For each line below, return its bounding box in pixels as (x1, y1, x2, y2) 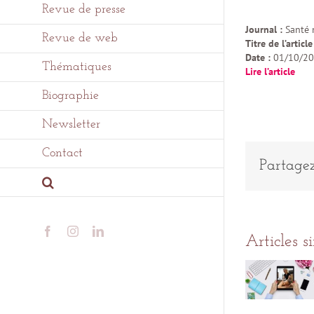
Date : (245, 51, 273, 64)
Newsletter (42, 118, 100, 131)
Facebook (53, 225, 96, 236)
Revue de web (42, 32, 118, 45)
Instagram (78, 225, 121, 236)
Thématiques (42, 60, 111, 74)
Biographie (42, 89, 99, 102)
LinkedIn (103, 225, 144, 236)
